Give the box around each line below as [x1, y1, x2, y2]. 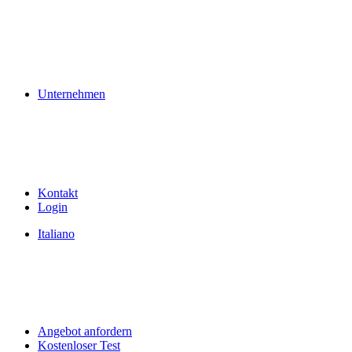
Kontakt [38, 186, 78, 200]
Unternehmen [38, 87, 105, 101]
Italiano [38, 227, 75, 240]
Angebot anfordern [38, 324, 132, 338]
